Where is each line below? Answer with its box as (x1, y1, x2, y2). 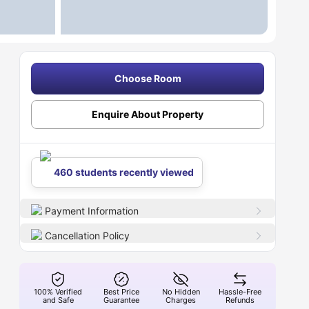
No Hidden (161, 287, 200, 297)
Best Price (103, 287, 140, 297)
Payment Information (45, 205, 139, 217)
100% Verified (34, 287, 83, 297)
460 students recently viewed (54, 166, 195, 178)
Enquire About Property (92, 108, 204, 120)
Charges (166, 295, 197, 305)
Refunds (226, 295, 255, 305)
